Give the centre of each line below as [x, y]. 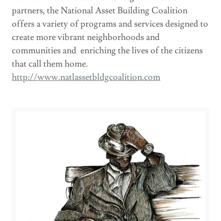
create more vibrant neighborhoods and [86, 37]
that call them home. [50, 64]
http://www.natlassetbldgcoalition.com [86, 77]
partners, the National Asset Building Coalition [100, 10]
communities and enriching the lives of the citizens [107, 50]
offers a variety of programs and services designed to [110, 24]
